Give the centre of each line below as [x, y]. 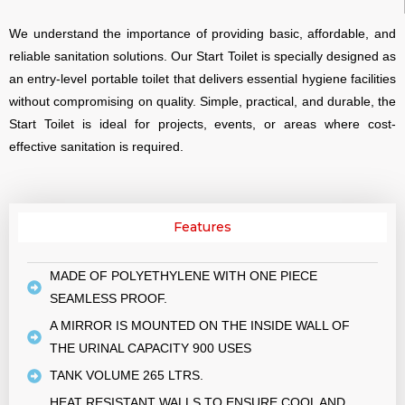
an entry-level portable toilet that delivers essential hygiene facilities [202, 79]
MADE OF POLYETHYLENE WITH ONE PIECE [184, 276]
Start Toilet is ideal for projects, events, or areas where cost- [202, 124]
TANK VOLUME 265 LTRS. [127, 376]
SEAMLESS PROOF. [108, 299]
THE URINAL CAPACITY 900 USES [151, 348]
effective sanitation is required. [96, 147]
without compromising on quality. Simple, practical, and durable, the [202, 102]
